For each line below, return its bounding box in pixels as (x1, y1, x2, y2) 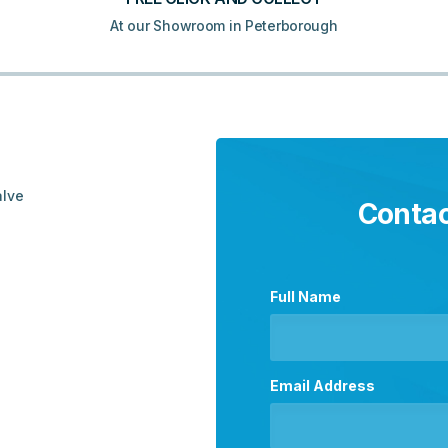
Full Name (270, 288, 342, 306)
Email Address (270, 376, 376, 394)
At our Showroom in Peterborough (110, 17, 338, 35)
